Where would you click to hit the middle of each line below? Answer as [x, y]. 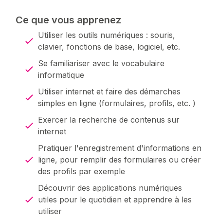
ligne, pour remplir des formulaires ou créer [119, 160]
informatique [61, 75]
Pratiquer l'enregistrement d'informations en [120, 148]
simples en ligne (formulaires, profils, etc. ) [118, 103]
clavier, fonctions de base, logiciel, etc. [110, 47]
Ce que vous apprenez [68, 20]
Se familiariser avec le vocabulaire [101, 64]
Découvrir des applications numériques [110, 188]
